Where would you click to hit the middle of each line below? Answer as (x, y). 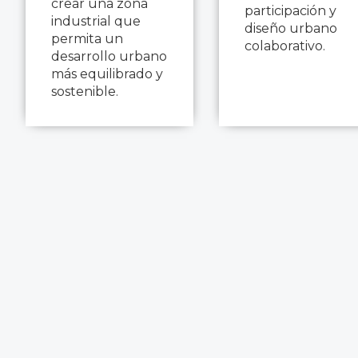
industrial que (96, 21)
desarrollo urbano (109, 56)
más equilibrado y (107, 74)
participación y (290, 10)
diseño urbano (291, 28)
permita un (87, 38)
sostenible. (85, 91)
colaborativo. (285, 46)
